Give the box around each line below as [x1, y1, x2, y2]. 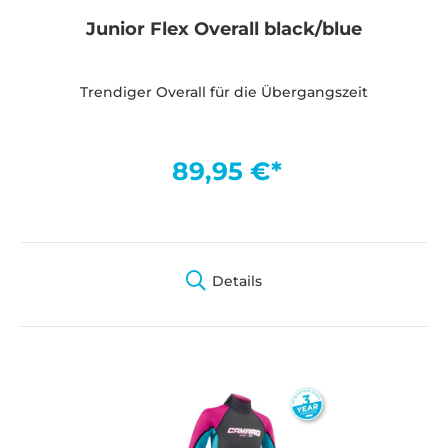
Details [212, 272, 262, 291]
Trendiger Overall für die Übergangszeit [80, 83, 368, 102]
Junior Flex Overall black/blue [86, 18, 362, 41]
